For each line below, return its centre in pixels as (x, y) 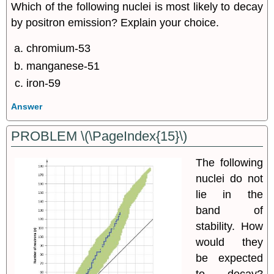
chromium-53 (59, 49)
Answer (27, 106)
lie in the (229, 195)
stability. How (229, 227)
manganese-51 (63, 66)
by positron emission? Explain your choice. (115, 22)
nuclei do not (229, 179)
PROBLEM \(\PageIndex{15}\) (99, 136)
